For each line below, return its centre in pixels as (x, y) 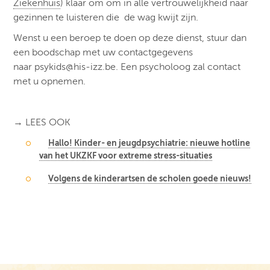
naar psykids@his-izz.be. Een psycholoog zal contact (127, 67)
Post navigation (46, 263)
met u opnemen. (50, 81)
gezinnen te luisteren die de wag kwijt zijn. (106, 17)
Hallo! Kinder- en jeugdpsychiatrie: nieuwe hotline (149, 143)
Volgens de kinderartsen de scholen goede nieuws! (150, 178)
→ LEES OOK (42, 122)
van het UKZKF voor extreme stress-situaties (126, 155)
